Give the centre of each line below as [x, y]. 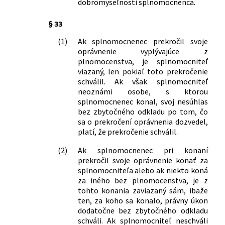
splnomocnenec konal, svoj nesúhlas [143, 101]
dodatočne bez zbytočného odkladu [143, 210]
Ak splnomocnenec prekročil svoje [143, 41]
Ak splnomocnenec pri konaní [143, 150]
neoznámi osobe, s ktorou [143, 91]
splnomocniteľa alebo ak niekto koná [143, 170]
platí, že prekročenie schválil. [128, 131]
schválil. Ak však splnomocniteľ [143, 81]
